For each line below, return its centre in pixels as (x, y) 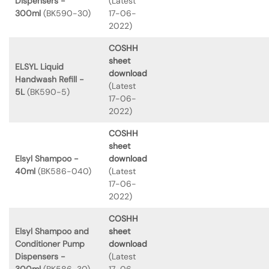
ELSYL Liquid (39, 66)
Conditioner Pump (50, 243)
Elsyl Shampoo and (52, 231)
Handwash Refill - (50, 79)
